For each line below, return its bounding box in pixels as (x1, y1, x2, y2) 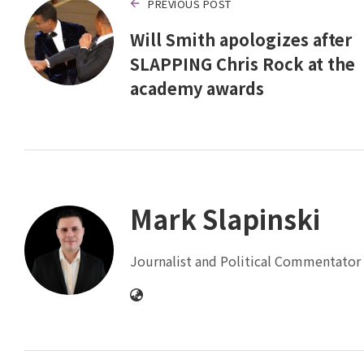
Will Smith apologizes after (130, 27, 352, 51)
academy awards (130, 76, 264, 100)
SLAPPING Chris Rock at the (130, 51, 355, 76)
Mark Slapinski (130, 199, 320, 237)
